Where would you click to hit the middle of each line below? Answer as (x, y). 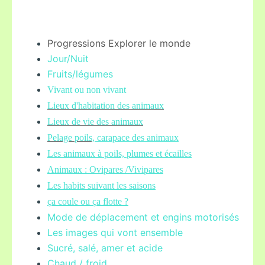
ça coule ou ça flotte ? (88, 201)
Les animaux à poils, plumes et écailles (119, 153)
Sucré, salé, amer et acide (105, 248)
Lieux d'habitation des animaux (106, 106)
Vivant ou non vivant (87, 90)
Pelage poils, (71, 138)
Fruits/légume (78, 74)
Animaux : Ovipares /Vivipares (105, 169)
